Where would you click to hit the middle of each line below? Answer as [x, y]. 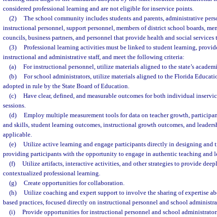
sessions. [14, 105]
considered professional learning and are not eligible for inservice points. [98, 8]
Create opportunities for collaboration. [74, 183]
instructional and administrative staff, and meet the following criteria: [94, 57]
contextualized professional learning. [52, 173]
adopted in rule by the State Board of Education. [66, 86]
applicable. [17, 134]
